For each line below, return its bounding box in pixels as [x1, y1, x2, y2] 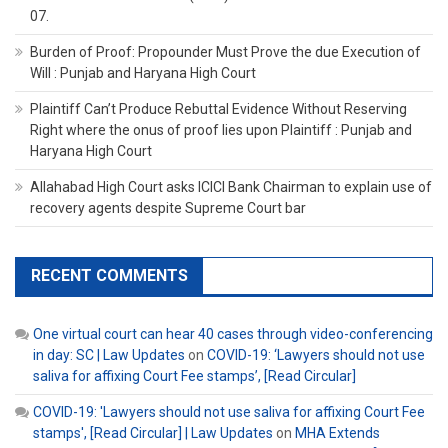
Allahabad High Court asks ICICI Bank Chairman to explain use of [30, 179, 432, 196]
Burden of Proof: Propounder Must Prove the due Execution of [30, 44, 421, 61]
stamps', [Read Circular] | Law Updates [33, 425, 273, 442]
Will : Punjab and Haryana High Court [30, 65, 256, 82]
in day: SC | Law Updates [33, 347, 185, 364]
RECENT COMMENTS [31, 266, 188, 286]
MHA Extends [295, 425, 380, 442]
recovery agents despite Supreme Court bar [30, 200, 306, 217]
